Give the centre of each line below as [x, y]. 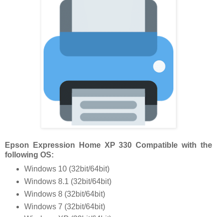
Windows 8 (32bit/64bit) [64, 194]
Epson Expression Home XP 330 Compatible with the [108, 145]
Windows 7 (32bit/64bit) [64, 206]
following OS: [29, 155]
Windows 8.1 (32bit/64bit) [68, 181]
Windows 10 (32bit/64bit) [67, 169]
